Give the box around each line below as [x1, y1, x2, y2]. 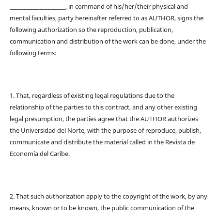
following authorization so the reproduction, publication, [9, 25, 173, 34]
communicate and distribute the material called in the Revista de [9, 138, 195, 147]
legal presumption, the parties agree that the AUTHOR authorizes [9, 114, 198, 124]
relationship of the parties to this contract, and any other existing [9, 103, 197, 112]
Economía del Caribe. [9, 149, 70, 158]
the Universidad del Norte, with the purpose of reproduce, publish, [9, 126, 201, 135]
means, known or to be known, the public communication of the [9, 203, 194, 213]
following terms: [9, 48, 57, 58]
